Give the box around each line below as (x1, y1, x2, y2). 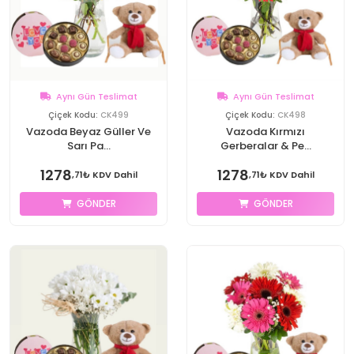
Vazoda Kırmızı (226, 124, 305, 139)
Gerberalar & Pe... (220, 138, 311, 153)
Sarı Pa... (66, 138, 111, 153)
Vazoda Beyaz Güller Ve (26, 124, 151, 139)
